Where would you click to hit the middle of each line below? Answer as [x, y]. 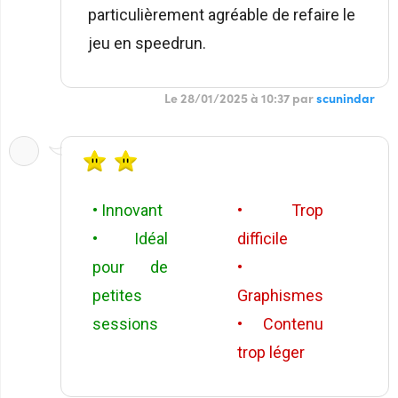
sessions [125, 323]
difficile [263, 238]
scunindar [346, 97]
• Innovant [127, 210]
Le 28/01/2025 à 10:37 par [240, 97]
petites [117, 295]
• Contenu [280, 323]
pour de [130, 267]
